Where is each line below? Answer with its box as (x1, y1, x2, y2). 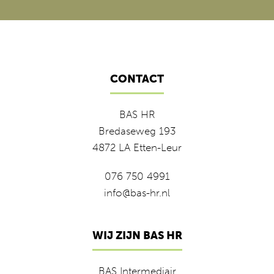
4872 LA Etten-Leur (92, 141, 182, 154)
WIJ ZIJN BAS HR (92, 229, 182, 242)
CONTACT (110, 72, 164, 86)
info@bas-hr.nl (104, 187, 170, 199)
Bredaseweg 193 (98, 125, 176, 137)
